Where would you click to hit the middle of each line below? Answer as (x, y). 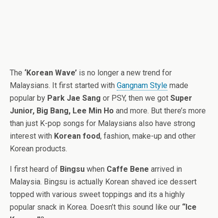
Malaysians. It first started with (63, 85)
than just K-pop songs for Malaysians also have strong (102, 123)
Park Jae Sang (74, 98)
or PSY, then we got (136, 98)
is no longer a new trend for (124, 73)
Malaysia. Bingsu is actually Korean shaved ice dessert (103, 182)
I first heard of (35, 169)
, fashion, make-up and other (148, 136)
